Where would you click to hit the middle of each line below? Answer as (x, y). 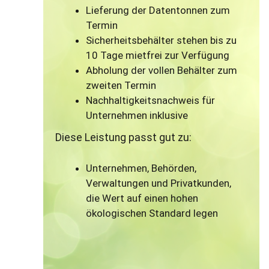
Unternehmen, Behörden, (141, 168)
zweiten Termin (121, 86)
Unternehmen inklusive (137, 116)
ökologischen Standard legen (152, 213)
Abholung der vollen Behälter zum (162, 71)
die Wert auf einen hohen (142, 198)
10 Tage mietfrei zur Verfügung (158, 56)
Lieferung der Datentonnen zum (158, 11)
